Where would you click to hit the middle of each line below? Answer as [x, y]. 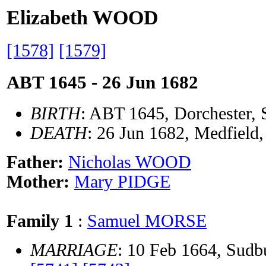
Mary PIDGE [122, 182]
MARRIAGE [74, 250]
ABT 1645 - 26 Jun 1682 [102, 82]
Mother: [40, 182]
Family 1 [40, 221]
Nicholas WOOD [130, 162]
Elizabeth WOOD [83, 18]
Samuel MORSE [147, 221]
